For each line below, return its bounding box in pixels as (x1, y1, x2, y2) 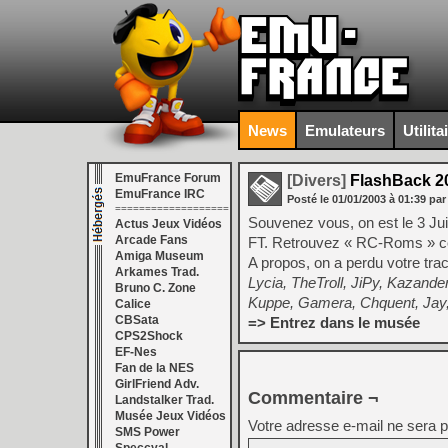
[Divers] (287, 172, 346, 189)
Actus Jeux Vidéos (115, 217, 222, 231)
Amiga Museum (115, 249, 204, 263)
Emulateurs (305, 121, 385, 139)
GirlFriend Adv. (115, 377, 199, 391)
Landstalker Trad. (115, 393, 214, 407)
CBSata (115, 313, 159, 327)
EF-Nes (115, 345, 157, 359)
